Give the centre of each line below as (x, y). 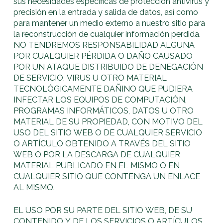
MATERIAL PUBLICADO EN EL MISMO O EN (97, 165)
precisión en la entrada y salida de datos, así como (106, 12)
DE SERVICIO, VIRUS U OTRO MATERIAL (90, 78)
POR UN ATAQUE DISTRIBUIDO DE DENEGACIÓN (109, 67)
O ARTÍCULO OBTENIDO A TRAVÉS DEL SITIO (102, 143)
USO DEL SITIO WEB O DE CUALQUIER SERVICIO (108, 132)
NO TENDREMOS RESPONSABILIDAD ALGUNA (104, 45)
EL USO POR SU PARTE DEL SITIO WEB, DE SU (103, 210)
